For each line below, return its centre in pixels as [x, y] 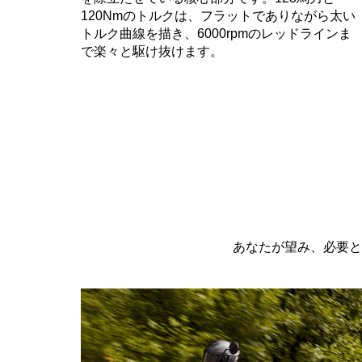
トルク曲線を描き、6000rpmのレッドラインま [216, 33]
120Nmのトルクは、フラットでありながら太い [218, 15]
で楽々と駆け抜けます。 [152, 51]
